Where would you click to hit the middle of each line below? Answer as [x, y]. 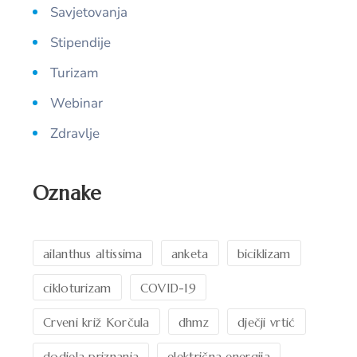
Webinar [76, 103]
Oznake [67, 193]
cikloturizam [77, 288]
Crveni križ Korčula [96, 322]
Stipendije [80, 42]
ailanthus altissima [93, 253]
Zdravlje [75, 133]
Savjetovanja [89, 12]
